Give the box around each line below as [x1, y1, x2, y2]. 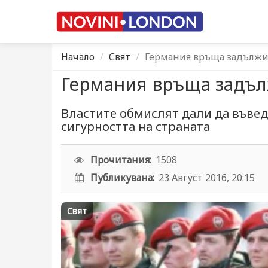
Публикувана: [90, 171, 155, 184]
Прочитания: [90, 153, 152, 166]
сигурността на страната [61, 118, 210, 135]
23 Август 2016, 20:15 [159, 171, 255, 184]
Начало [61, 50, 95, 63]
